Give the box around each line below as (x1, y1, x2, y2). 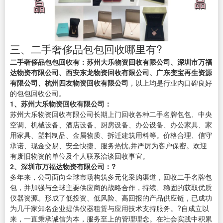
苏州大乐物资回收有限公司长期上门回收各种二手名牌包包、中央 (10, 109, 212, 119)
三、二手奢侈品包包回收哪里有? (10, 41, 162, 56)
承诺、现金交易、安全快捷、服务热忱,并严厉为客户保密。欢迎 (10, 140, 207, 150)
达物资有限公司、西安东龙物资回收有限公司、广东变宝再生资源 (10, 67, 212, 77)
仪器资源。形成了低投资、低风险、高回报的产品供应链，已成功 (10, 192, 212, 203)
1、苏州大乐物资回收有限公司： (10, 98, 111, 109)
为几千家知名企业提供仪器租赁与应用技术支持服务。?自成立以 (10, 203, 209, 213)
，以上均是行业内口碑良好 (128, 77, 212, 88)
